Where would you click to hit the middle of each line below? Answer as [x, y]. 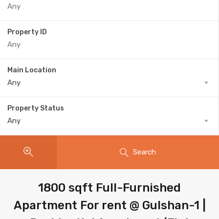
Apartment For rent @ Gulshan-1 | [109, 206]
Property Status [36, 108]
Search [145, 152]
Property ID [27, 32]
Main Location [32, 70]
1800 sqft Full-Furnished [109, 188]
